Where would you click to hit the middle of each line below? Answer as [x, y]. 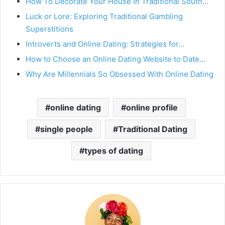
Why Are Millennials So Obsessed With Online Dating [120, 74]
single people [67, 129]
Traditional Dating [153, 129]
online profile [152, 107]
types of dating [114, 150]
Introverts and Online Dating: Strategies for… [105, 44]
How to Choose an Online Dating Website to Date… [116, 59]
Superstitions [49, 29]
